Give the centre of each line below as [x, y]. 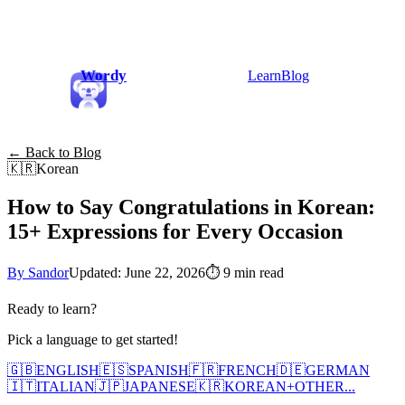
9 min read [254, 272]
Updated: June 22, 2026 [137, 272]
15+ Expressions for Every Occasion [175, 231]
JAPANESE [160, 386]
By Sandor [38, 272]
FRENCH [247, 370]
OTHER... [325, 386]
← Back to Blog [54, 152]
